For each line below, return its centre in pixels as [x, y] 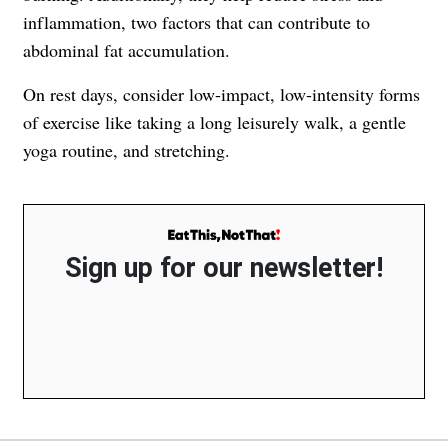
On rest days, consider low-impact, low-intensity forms [221, 94]
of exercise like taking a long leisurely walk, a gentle [214, 122]
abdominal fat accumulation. [126, 50]
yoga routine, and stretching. [126, 150]
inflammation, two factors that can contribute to [196, 22]
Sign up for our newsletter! [224, 267]
